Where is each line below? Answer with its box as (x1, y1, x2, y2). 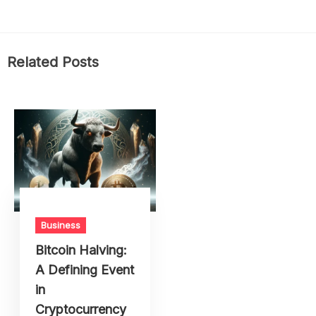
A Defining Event (35, 262, 135, 278)
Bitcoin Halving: (35, 243, 128, 258)
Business (41, 219, 81, 231)
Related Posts (7, 54, 99, 71)
